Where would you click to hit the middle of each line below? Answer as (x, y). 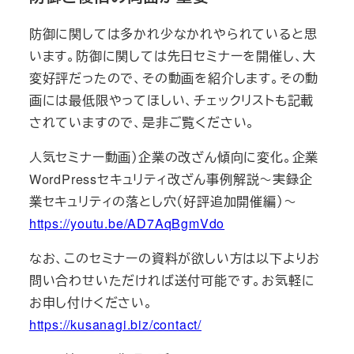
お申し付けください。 (93, 302)
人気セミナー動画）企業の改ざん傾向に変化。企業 (174, 157)
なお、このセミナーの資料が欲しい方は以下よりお (175, 258)
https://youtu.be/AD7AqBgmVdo (127, 223)
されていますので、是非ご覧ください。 (144, 122)
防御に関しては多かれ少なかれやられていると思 (173, 34)
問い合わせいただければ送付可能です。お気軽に (172, 280)
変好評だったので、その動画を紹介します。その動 (174, 78)
